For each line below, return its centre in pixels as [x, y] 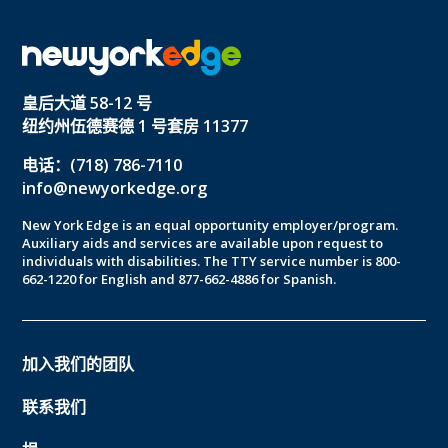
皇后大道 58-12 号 [87, 102]
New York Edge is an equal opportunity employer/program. [210, 224]
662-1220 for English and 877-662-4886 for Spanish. [179, 278]
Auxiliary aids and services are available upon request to [203, 242]
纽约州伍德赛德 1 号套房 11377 [135, 125]
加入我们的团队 [78, 363]
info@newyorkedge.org [115, 187]
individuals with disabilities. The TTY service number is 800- [212, 260]
